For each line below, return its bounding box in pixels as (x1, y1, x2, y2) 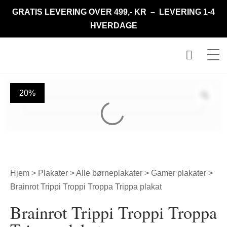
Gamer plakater (151, 169, 206, 177)
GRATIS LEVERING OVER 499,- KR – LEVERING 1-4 (12, 8, 215, 16)
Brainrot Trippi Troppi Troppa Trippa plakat (10, 182, 162, 191)
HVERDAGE (90, 21, 137, 30)
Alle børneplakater (76, 169, 142, 177)
